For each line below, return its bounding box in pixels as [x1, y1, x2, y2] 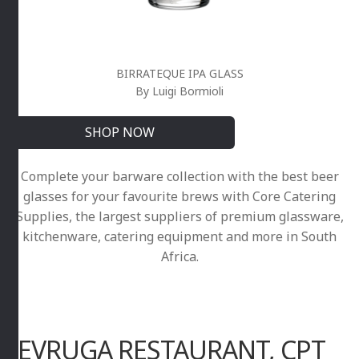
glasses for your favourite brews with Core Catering [23, 188, 336, 206]
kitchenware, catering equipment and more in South [22, 228, 337, 246]
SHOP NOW [84, 123, 155, 141]
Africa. [160, 248, 199, 266]
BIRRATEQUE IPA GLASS [115, 65, 244, 81]
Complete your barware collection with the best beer [20, 167, 339, 186]
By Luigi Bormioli [135, 83, 224, 99]
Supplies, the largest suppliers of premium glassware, [15, 208, 344, 226]
